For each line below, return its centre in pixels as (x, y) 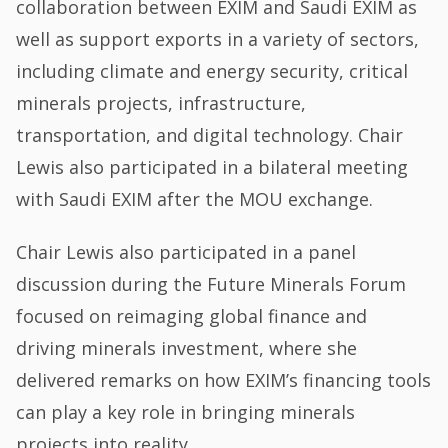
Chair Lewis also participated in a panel (186, 252)
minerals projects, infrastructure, (161, 102)
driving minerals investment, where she (187, 348)
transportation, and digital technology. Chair (210, 134)
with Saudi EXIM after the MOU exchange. (195, 198)
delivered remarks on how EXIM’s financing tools (224, 380)
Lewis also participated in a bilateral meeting (212, 166)
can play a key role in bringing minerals (186, 412)
